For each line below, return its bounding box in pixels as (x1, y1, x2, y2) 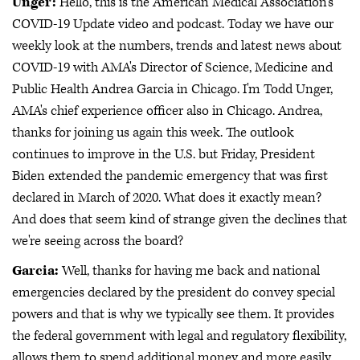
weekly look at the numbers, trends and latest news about (12, 36, 342, 55)
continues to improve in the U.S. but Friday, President (12, 145, 315, 163)
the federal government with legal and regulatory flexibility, (12, 327, 346, 345)
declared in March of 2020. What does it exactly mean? (12, 188, 321, 207)
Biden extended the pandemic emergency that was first (12, 166, 328, 185)
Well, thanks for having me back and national (59, 262, 320, 280)
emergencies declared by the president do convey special (12, 284, 335, 301)
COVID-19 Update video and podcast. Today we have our (12, 14, 333, 33)
